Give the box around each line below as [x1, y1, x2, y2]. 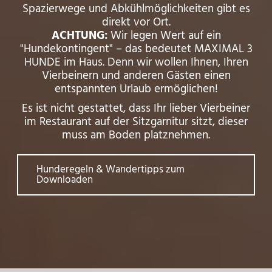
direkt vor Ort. [101, 13, 171, 32]
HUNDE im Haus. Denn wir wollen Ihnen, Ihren [24, 53, 248, 72]
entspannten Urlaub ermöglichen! [54, 80, 218, 98]
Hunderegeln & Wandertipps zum [36, 161, 185, 178]
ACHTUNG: [51, 26, 107, 45]
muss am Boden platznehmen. [62, 126, 210, 144]
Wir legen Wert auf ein [107, 26, 221, 45]
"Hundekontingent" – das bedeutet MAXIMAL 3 [19, 39, 253, 58]
